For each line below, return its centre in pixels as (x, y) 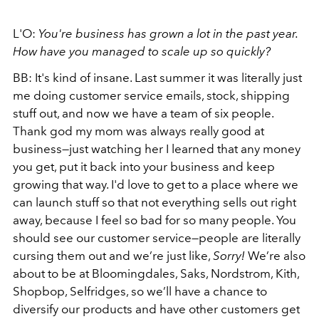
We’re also (275, 256)
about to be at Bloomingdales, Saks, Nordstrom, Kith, (156, 273)
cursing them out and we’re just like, (113, 256)
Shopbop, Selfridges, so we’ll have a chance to (140, 291)
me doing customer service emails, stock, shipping (151, 95)
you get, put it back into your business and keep (144, 167)
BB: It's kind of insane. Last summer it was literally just (157, 78)
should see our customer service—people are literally (157, 238)
